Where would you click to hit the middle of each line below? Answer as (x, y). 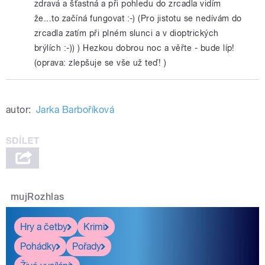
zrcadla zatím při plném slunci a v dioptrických (127, 33)
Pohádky (38, 246)
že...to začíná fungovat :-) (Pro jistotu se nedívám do (138, 18)
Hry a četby (44, 227)
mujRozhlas (38, 197)
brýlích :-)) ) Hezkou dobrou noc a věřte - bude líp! (135, 48)
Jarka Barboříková (75, 110)
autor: (19, 110)
